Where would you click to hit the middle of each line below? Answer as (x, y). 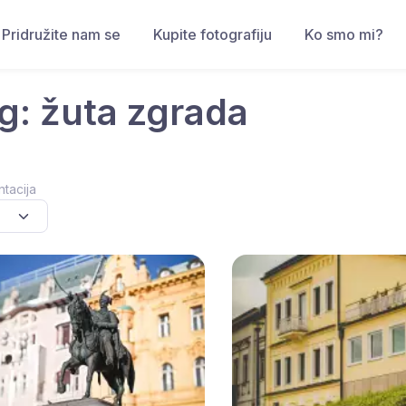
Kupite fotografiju (213, 34)
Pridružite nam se (61, 34)
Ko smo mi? (344, 34)
